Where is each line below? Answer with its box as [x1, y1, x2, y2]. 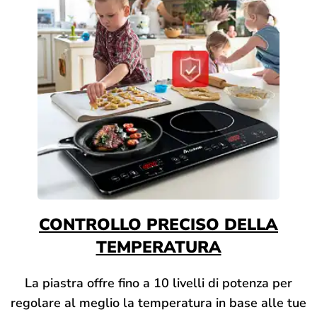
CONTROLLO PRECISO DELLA [39, 213, 278, 236]
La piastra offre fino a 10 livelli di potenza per [25, 274, 292, 292]
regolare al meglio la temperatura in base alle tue [11, 294, 306, 311]
